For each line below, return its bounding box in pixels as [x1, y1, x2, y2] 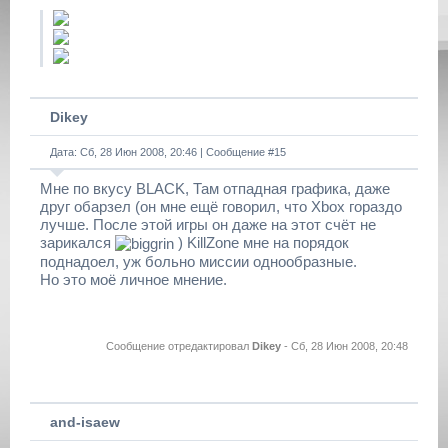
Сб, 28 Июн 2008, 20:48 [291, 340, 408, 353]
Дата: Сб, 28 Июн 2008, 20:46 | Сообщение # [50, 146, 274, 158]
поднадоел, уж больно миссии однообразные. [40, 253, 357, 271]
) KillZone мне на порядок [174, 234, 349, 251]
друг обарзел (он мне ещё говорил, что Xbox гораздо [40, 198, 402, 215]
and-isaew [50, 414, 120, 430]
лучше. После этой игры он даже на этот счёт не [40, 216, 376, 233]
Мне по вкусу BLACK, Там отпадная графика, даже [40, 180, 390, 197]
